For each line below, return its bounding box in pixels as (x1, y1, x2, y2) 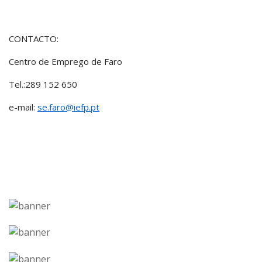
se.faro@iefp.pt (37, 101, 99, 113)
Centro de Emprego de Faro (9, 56, 122, 67)
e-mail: (9, 101, 37, 113)
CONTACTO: (9, 33, 58, 44)
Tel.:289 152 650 (9, 78, 77, 90)
